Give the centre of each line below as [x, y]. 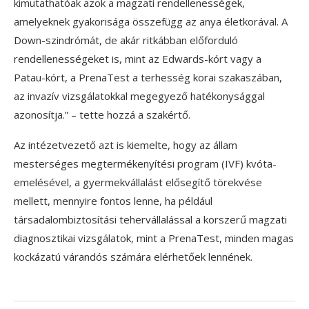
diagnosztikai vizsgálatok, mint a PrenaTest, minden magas [154, 238]
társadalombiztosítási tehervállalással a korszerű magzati [150, 219]
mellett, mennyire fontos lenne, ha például [113, 200]
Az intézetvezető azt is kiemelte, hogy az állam [126, 144]
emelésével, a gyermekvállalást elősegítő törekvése [138, 182]
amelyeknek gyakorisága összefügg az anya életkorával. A [151, 21]
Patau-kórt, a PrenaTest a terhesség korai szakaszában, [148, 77]
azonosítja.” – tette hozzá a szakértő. [102, 114]
